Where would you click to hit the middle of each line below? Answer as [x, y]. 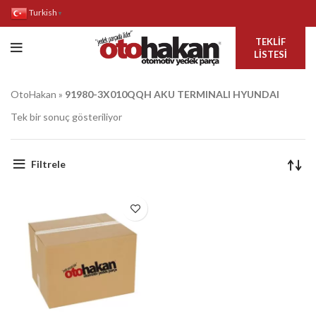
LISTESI [270, 54]
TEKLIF [270, 42]
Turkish [43, 13]
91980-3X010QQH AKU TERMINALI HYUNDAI [172, 94]
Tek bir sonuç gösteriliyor [66, 117]
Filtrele [48, 164]
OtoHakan [34, 94]
